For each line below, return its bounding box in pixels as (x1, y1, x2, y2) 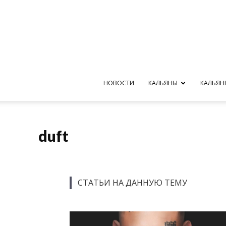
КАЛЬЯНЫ (148, 79, 178, 87)
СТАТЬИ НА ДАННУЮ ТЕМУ (78, 177, 187, 188)
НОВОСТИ (103, 79, 134, 87)
